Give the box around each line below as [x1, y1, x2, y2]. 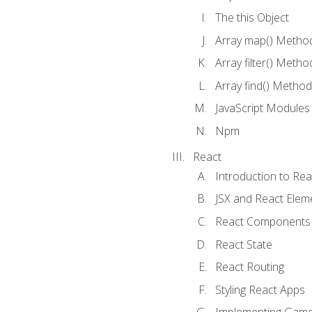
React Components [214, 214, 311, 229]
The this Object [214, 9, 289, 25]
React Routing [214, 259, 284, 275]
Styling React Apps [214, 281, 305, 297]
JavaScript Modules [214, 100, 310, 116]
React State [214, 236, 272, 252]
